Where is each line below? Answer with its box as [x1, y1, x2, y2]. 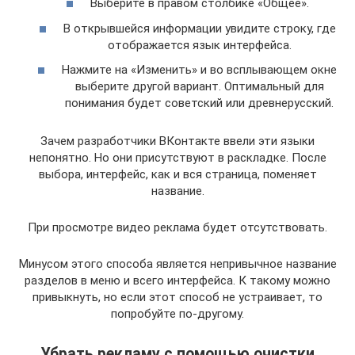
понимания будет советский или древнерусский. [65, 96, 334, 110]
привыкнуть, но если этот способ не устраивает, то [32, 290, 323, 304]
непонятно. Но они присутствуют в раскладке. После [29, 151, 326, 165]
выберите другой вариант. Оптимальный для [74, 79, 324, 94]
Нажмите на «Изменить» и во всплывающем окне [62, 63, 337, 77]
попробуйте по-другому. [111, 307, 244, 321]
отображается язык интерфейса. [107, 37, 292, 52]
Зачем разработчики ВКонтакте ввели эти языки [40, 134, 315, 148]
